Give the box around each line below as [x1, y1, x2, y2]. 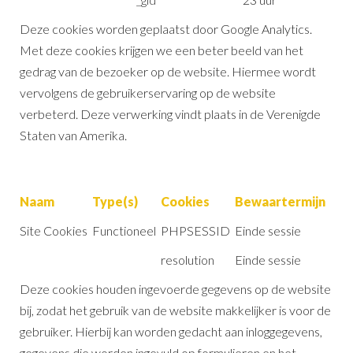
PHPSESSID [161, 222, 230, 238]
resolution [161, 251, 214, 267]
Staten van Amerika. [20, 127, 127, 143]
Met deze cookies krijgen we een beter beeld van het [20, 42, 303, 58]
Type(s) [92, 193, 138, 209]
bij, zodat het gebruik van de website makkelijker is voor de [20, 302, 331, 318]
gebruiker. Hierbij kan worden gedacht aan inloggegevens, [20, 323, 322, 339]
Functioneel [92, 222, 156, 238]
